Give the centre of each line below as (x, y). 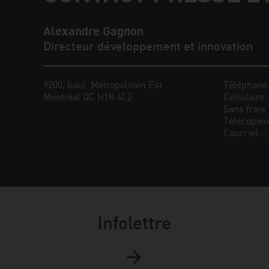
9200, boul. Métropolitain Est (103, 85)
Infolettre (134, 223)
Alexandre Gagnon (93, 31)
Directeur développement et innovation (148, 46)
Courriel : (245, 133)
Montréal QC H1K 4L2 (88, 97)
